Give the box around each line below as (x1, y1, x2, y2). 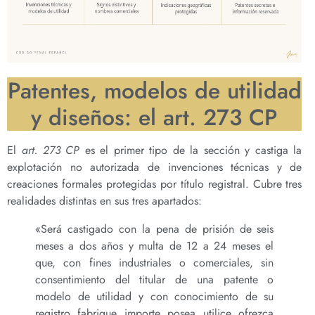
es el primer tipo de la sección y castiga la (79, 142, 302, 159)
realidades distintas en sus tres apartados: (7, 193, 202, 210)
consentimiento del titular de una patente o (35, 271, 274, 288)
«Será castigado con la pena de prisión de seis (35, 221, 274, 238)
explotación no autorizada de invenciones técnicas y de (7, 159, 302, 176)
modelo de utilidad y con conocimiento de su (35, 288, 274, 305)
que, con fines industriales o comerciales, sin (35, 255, 274, 271)
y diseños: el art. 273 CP (31, 101, 278, 134)
